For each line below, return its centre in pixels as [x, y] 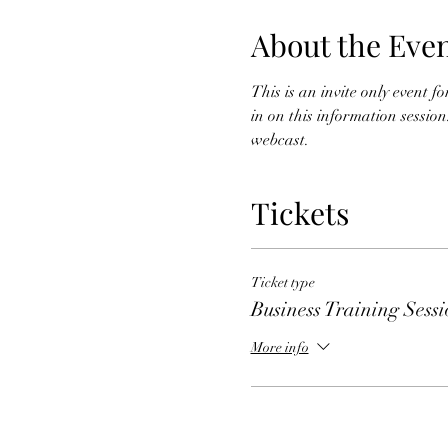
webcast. [281, 140]
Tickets [299, 213]
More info [279, 348]
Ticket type [282, 282]
